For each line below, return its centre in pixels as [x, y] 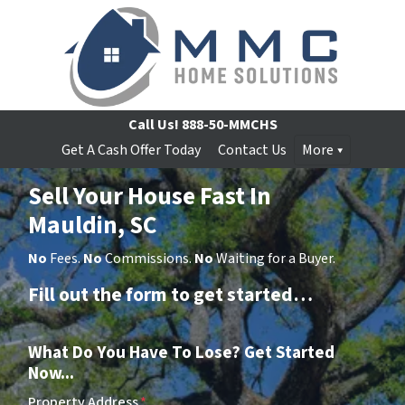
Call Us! [153, 125]
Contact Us [252, 150]
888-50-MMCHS [228, 125]
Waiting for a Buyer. [274, 259]
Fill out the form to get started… [170, 295]
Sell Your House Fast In [150, 197]
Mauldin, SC [93, 226]
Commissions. [148, 259]
